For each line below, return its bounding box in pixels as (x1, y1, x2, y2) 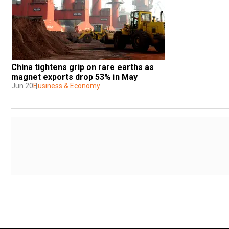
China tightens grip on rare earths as (11, 62, 154, 72)
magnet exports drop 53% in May (11, 72, 138, 82)
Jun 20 (11, 81, 33, 90)
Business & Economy (33, 81, 100, 90)
